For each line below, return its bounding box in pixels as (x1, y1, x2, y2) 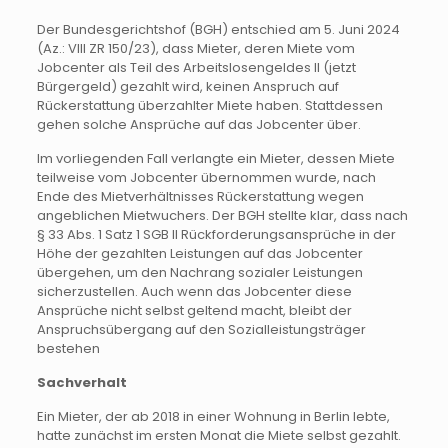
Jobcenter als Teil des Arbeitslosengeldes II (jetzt (36, 57, 356, 77)
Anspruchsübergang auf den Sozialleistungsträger (36, 319, 366, 339)
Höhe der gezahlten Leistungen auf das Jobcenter (36, 243, 363, 263)
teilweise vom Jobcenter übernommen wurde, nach (36, 167, 376, 187)
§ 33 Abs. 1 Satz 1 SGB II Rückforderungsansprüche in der (36, 224, 396, 244)
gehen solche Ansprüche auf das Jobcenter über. (36, 114, 361, 134)
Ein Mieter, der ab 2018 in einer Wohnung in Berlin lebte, (36, 406, 390, 426)
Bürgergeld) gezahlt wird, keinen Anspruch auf (36, 76, 339, 96)
